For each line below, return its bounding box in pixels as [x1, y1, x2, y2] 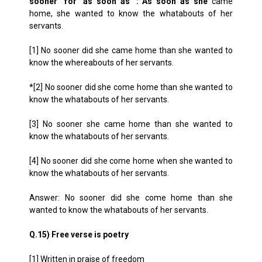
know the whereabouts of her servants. [29, 58, 174, 67]
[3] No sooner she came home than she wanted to [29, 119, 233, 129]
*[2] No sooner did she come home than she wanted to [29, 82, 233, 92]
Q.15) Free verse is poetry [29, 230, 129, 239]
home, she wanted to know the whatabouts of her [29, 9, 233, 18]
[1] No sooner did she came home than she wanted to [29, 46, 233, 55]
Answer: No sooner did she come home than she [29, 193, 233, 202]
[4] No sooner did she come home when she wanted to [29, 156, 233, 166]
